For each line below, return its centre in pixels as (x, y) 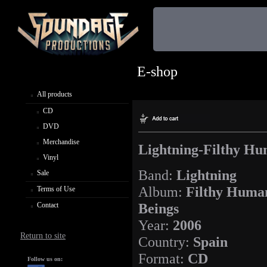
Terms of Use (56, 189)
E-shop (157, 72)
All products (55, 94)
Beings (159, 209)
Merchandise (61, 142)
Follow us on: (45, 259)
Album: (160, 192)
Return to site (43, 235)
